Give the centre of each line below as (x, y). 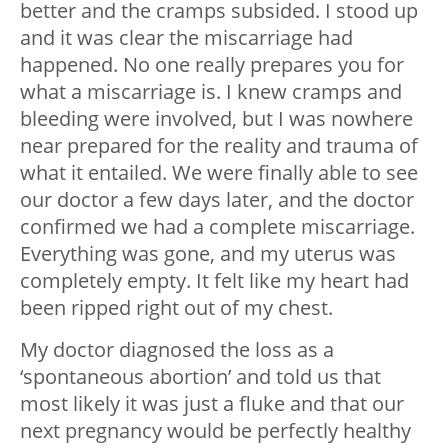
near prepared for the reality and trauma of (219, 146)
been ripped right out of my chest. (176, 308)
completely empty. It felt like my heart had (214, 281)
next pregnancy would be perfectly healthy (215, 431)
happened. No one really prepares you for (212, 65)
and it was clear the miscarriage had (186, 38)
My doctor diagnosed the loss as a (177, 350)
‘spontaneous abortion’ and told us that (200, 377)
